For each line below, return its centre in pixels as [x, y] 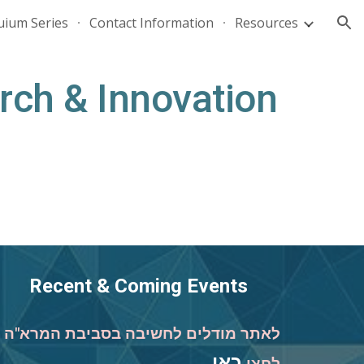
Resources [266, 23]
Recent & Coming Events [139, 286]
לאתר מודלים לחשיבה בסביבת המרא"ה [143, 334]
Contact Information [152, 23]
